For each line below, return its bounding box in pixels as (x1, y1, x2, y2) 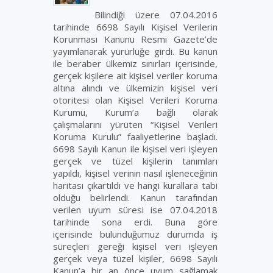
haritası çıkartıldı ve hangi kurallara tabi (53, 179, 218, 191)
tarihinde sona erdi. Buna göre (53, 216, 218, 228)
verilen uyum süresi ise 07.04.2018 (53, 204, 218, 216)
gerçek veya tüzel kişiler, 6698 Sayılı (53, 252, 218, 264)
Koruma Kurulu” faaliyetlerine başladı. (53, 130, 218, 143)
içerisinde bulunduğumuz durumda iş (53, 228, 218, 240)
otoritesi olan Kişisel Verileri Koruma (53, 94, 218, 106)
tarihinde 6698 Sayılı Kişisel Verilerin (53, 21, 218, 33)
